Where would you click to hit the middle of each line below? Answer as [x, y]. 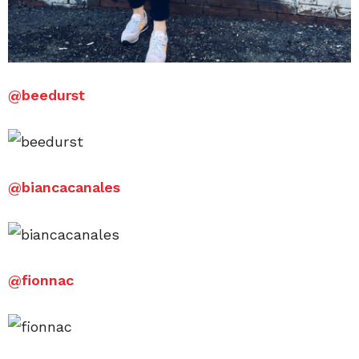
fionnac [48, 280]
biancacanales [71, 188]
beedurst [53, 95]
